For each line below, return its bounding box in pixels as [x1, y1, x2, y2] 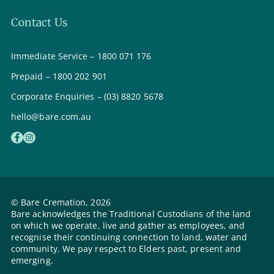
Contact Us [11, 15, 68, 29]
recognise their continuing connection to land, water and [11, 231, 248, 243]
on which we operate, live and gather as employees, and [11, 220, 245, 232]
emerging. [11, 254, 53, 267]
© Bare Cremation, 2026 [11, 196, 111, 209]
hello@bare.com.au [11, 110, 92, 122]
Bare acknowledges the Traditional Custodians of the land [11, 208, 251, 220]
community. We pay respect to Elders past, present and [11, 243, 242, 255]
